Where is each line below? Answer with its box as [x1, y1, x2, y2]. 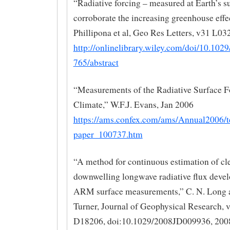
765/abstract [73, 56, 119, 69]
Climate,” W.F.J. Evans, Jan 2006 [73, 98, 194, 110]
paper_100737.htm [73, 128, 143, 140]
